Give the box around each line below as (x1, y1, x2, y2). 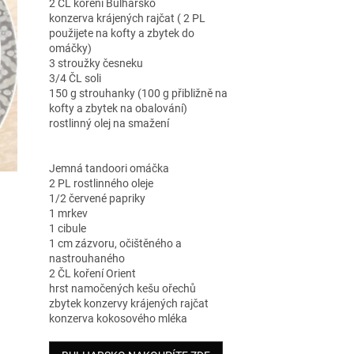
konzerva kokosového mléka (48, 311, 187, 325)
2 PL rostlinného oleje (48, 176, 153, 190)
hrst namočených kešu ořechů (48, 281, 196, 295)
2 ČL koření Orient (48, 266, 136, 280)
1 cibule (48, 221, 86, 235)
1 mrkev (48, 206, 88, 220)
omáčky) (48, 41, 92, 55)
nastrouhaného (48, 251, 125, 265)
